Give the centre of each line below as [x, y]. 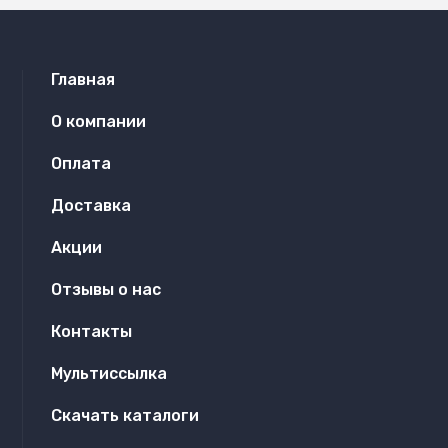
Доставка [90, 205]
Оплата [80, 163]
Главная [82, 79]
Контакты [91, 331]
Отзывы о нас [105, 289]
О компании [98, 121]
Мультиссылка [108, 373]
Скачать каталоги [124, 415]
